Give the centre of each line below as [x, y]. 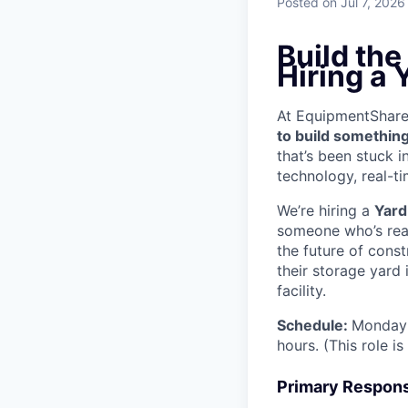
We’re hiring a [326, 211]
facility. [301, 291]
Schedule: [314, 326]
